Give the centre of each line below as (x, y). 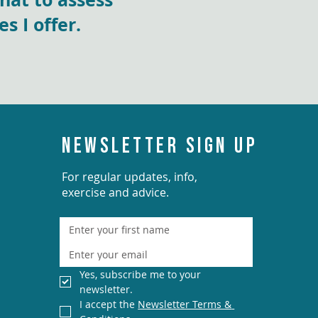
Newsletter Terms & (185, 305)
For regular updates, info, (130, 177)
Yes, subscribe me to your (141, 275)
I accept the (109, 305)
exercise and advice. (116, 193)
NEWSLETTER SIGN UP (160, 146)
